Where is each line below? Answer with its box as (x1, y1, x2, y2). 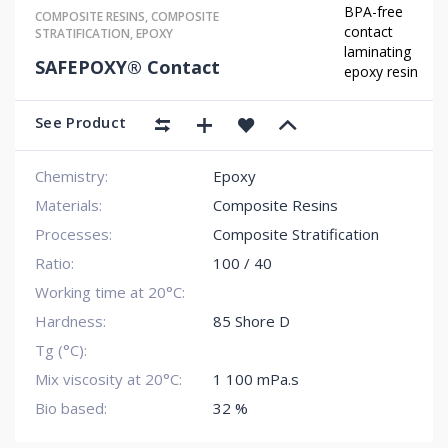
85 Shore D (212, 311, 290, 331)
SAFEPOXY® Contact (35, 55, 220, 79)
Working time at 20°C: (35, 282, 185, 302)
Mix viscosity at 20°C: (35, 369, 182, 389)
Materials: (35, 195, 102, 215)
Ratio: (35, 253, 74, 273)
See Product (35, 112, 127, 133)
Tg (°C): (35, 340, 87, 360)
